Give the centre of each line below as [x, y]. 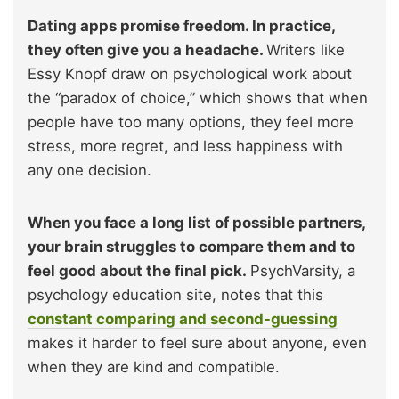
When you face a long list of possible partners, [196, 223]
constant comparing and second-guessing [183, 319]
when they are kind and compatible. [154, 367]
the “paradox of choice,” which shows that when [198, 98]
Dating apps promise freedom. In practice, [181, 26]
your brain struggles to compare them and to [191, 247]
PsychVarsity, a [303, 271]
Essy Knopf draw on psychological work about [190, 74]
